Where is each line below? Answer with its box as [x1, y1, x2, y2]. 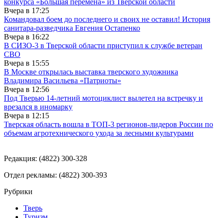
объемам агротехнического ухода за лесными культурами [4, 128, 194, 137]
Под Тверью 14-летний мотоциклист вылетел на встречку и [4, 93, 203, 102]
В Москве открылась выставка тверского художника [4, 67, 178, 76]
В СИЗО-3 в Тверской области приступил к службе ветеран [4, 41, 202, 50]
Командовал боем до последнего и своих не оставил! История [4, 15, 210, 23]
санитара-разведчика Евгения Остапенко [4, 23, 140, 32]
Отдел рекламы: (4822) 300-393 [4, 170, 107, 179]
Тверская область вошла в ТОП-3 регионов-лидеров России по [4, 120, 213, 128]
